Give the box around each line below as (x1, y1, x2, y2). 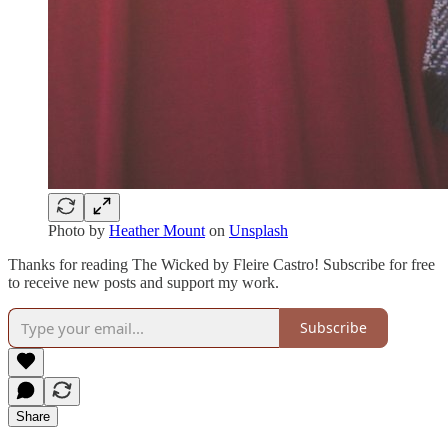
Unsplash (229, 221, 288, 239)
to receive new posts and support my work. (8, 273, 279, 291)
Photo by (48, 221, 109, 239)
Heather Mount (109, 221, 205, 239)
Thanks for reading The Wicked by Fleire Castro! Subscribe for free (8, 255, 435, 273)
